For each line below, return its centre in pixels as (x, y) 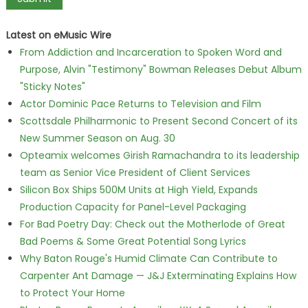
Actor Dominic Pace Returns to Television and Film (140, 104)
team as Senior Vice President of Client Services (135, 173)
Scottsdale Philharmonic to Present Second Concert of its (158, 121)
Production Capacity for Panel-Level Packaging (133, 207)
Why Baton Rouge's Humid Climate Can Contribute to (148, 258)
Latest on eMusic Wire (58, 35)
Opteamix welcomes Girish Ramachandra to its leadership (159, 155)
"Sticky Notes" (52, 87)
